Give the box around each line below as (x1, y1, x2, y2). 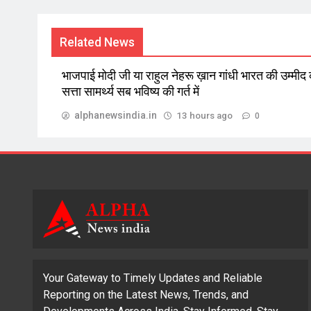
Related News (60, 35, 135, 49)
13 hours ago (176, 110, 233, 121)
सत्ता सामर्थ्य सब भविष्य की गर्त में (62, 84, 199, 99)
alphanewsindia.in (74, 109, 157, 121)
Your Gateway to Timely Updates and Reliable (43, 271, 262, 285)
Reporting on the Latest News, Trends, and (43, 287, 249, 301)
